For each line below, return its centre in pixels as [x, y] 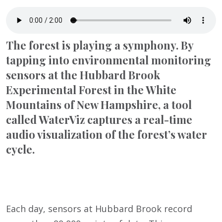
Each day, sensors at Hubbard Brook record [99, 208]
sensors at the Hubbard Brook [83, 75]
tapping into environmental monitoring [109, 60]
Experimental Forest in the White [91, 89]
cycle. [20, 149]
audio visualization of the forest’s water [107, 134]
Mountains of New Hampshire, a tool [99, 104]
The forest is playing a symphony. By [100, 45]
